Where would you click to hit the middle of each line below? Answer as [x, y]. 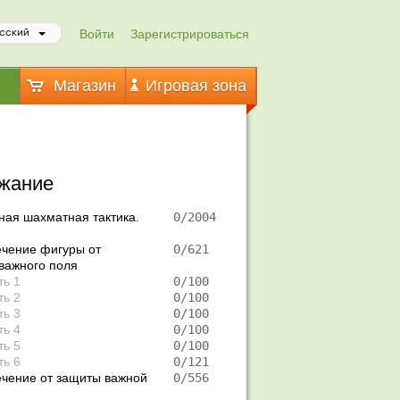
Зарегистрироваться [189, 34]
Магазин [82, 86]
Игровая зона [193, 86]
